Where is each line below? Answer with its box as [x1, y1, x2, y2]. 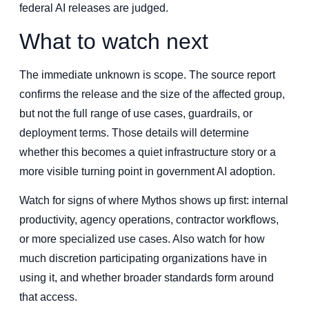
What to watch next [19, 28, 208, 54]
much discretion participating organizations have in [19, 252, 267, 265]
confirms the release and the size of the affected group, [19, 88, 285, 100]
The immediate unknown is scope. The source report [19, 68, 275, 81]
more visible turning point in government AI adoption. [19, 165, 275, 177]
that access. [19, 291, 77, 303]
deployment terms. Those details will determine [19, 126, 249, 139]
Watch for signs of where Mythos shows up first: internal [19, 195, 288, 207]
